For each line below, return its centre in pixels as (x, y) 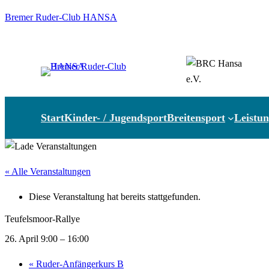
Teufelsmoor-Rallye (42, 219)
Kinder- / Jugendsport (116, 117)
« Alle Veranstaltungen (48, 172)
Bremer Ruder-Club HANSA (61, 17)
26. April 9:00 (31, 238)
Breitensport (196, 117)
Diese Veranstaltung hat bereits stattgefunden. (115, 196)
